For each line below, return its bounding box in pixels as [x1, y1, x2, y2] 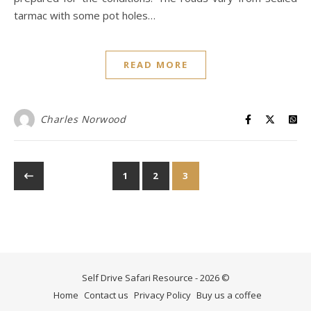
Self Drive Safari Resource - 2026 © [81, 271, 230, 285]
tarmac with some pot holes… [14, 8, 155, 23]
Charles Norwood [40, 112, 126, 126]
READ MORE [123, 58, 188, 72]
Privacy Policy [133, 289, 191, 302]
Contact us [83, 289, 128, 302]
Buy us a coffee [196, 289, 262, 302]
